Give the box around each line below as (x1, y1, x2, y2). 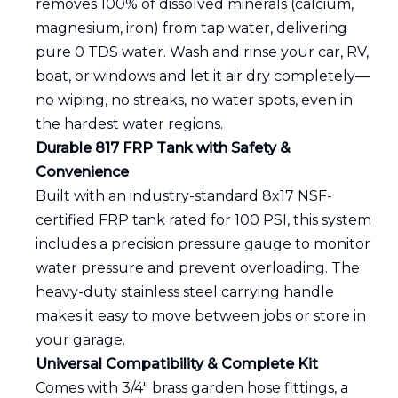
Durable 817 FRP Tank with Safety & (36, 139, 291, 156)
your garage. (36, 331, 125, 348)
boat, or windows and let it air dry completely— (36, 68, 370, 84)
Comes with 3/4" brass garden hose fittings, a (36, 379, 348, 396)
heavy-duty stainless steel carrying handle (36, 283, 334, 300)
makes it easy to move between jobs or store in (36, 307, 366, 324)
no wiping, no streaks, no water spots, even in (36, 92, 353, 108)
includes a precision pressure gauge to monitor (36, 235, 370, 252)
